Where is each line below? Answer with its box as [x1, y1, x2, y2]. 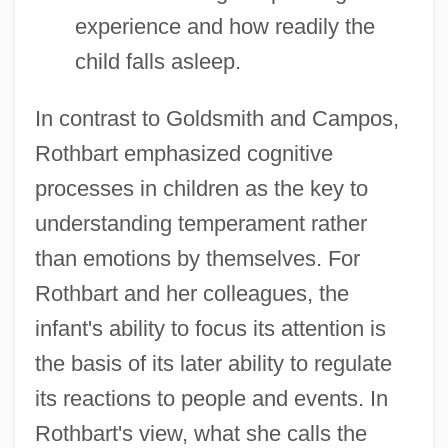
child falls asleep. [74, 48, 241, 74]
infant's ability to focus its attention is [34, 315, 386, 341]
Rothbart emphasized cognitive [34, 140, 333, 166]
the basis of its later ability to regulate [34, 350, 392, 376]
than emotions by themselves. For [34, 245, 360, 271]
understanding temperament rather [34, 210, 367, 236]
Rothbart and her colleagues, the [34, 280, 349, 306]
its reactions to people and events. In [34, 385, 388, 411]
